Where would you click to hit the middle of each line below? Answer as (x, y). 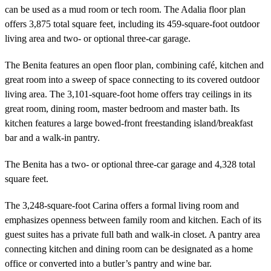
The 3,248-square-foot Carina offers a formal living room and (122, 205)
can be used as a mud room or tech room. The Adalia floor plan (125, 9)
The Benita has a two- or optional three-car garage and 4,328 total (130, 164)
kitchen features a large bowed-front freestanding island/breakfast (129, 123)
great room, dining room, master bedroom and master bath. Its (122, 108)
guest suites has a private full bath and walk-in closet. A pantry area (132, 234)
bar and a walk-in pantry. (52, 137)
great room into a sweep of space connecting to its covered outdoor (132, 79)
